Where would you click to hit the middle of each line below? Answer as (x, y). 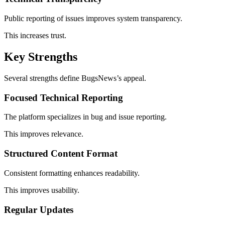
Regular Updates (39, 209)
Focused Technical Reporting (64, 97)
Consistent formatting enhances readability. (72, 173)
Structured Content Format (61, 154)
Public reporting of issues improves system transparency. (93, 19)
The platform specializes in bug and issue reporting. (85, 117)
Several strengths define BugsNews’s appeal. (75, 78)
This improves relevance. (44, 134)
